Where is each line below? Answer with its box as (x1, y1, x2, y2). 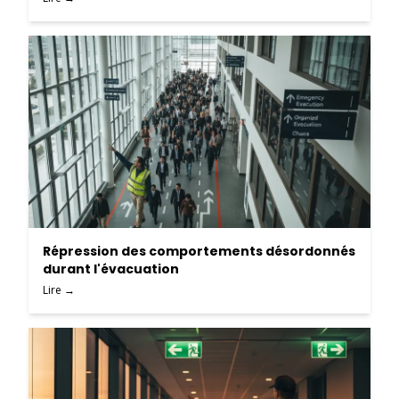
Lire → (43, 282, 75, 297)
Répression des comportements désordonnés (43, 242, 355, 260)
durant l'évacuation (43, 260, 179, 278)
